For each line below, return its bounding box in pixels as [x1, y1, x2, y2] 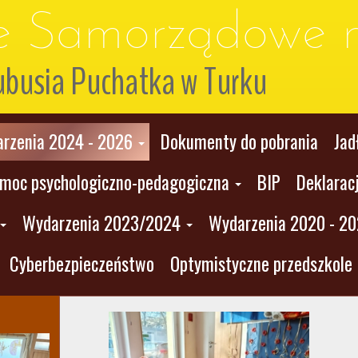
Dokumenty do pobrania [160, 128, 318, 155]
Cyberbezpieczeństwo [10, 250, 154, 277]
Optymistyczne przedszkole [170, 250, 352, 277]
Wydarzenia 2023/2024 [22, 209, 181, 237]
